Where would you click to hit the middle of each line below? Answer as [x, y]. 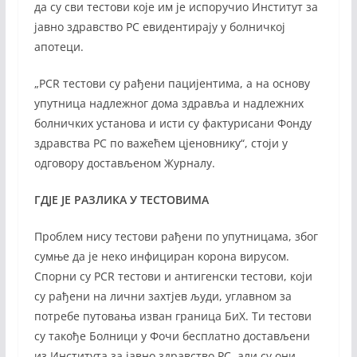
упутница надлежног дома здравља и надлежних [169, 103]
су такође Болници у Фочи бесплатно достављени [172, 335]
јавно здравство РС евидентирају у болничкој [159, 26]
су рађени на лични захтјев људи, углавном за [163, 296]
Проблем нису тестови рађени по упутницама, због [176, 236]
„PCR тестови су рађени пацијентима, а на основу [172, 83]
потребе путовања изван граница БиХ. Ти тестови [173, 316]
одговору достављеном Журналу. [124, 163]
